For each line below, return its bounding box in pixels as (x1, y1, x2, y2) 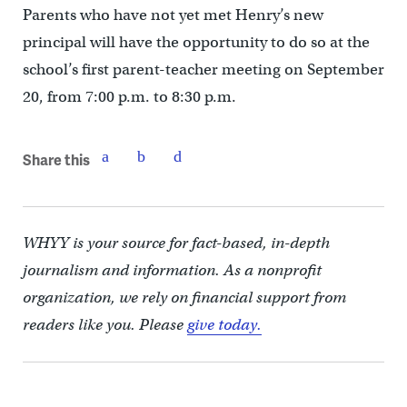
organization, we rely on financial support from (22, 288, 346, 308)
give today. (186, 315, 262, 335)
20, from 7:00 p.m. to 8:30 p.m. (22, 87, 236, 107)
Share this (22, 148, 90, 170)
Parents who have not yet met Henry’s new (22, 5, 323, 25)
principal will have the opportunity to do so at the (22, 33, 370, 53)
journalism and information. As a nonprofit (22, 261, 322, 281)
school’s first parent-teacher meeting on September (22, 60, 384, 80)
